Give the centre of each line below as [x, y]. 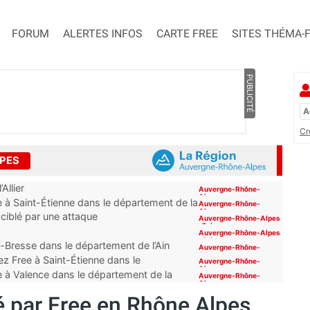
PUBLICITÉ [249, 94]
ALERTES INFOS [103, 34]
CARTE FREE [187, 34]
